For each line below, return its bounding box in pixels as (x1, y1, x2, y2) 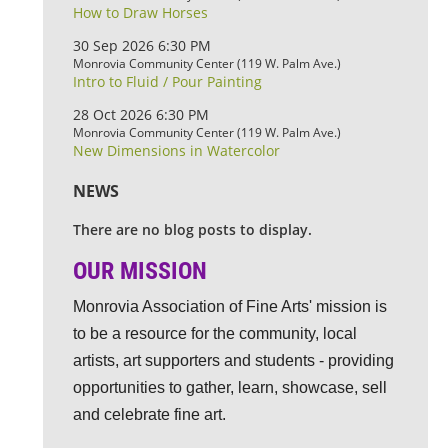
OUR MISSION (73, 257, 207, 285)
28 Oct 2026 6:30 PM (73, 105, 209, 124)
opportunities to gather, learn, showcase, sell (73, 379, 387, 396)
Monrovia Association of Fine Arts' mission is (73, 298, 387, 315)
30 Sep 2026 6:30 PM (73, 36, 211, 55)
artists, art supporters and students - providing (73, 352, 394, 369)
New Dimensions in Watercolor (73, 141, 280, 160)
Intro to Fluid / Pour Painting (73, 72, 262, 91)
